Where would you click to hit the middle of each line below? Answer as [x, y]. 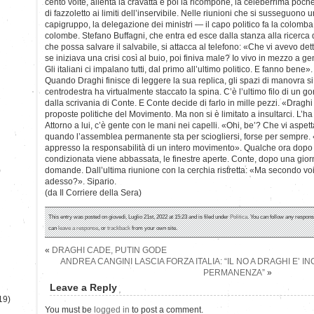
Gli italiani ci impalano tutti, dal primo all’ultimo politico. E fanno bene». [179, 69]
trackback [119, 227]
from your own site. [154, 227]
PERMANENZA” [234, 272]
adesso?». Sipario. [81, 181]
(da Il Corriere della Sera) [93, 192]
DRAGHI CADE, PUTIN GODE [109, 250]
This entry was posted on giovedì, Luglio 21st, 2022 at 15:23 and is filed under [139, 216]
